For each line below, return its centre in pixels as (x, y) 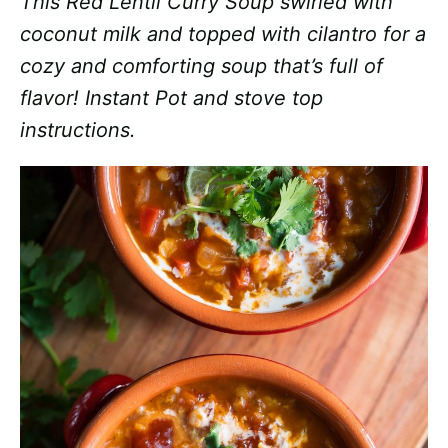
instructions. (78, 130)
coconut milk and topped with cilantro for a (223, 34)
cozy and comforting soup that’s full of (201, 66)
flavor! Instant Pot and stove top (171, 98)
